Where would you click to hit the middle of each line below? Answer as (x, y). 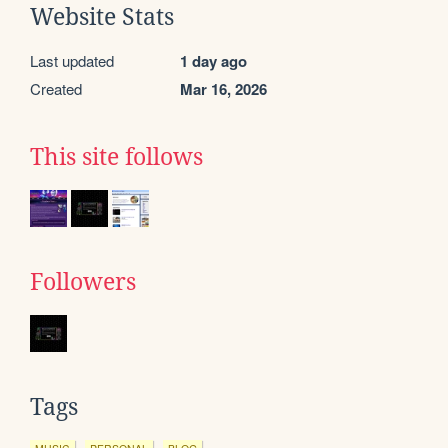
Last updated (72, 60)
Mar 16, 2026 (223, 88)
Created (56, 88)
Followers (83, 281)
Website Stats (102, 16)
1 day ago (213, 60)
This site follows (116, 156)
